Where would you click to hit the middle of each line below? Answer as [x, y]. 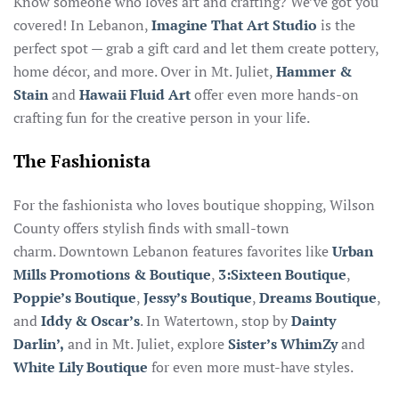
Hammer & [314, 71]
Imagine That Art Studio [234, 25]
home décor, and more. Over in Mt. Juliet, [145, 71]
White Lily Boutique [81, 367]
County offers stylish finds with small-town [151, 228]
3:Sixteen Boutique [282, 274]
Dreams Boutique [318, 297]
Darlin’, [39, 344]
